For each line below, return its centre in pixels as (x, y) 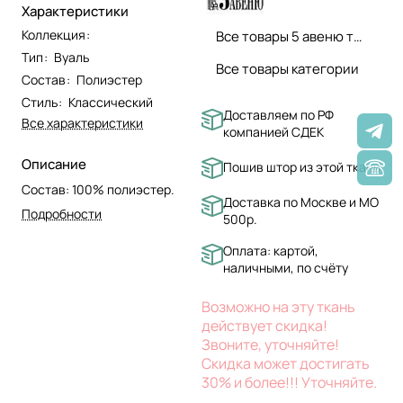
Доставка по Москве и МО (301, 201)
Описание (54, 165)
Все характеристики (82, 123)
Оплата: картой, (271, 250)
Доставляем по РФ (278, 115)
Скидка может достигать (286, 363)
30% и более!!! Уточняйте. (289, 382)
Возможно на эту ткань (278, 306)
